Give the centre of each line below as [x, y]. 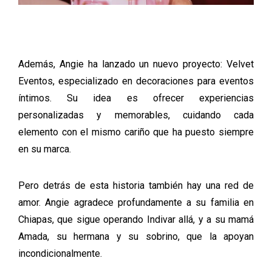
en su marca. [45, 149]
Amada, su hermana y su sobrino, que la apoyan [136, 236]
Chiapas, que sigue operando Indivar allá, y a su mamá [136, 219]
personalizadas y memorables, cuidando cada [136, 115]
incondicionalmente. [60, 253]
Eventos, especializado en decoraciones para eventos [136, 81]
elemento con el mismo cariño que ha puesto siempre [136, 132]
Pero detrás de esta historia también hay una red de [136, 185]
